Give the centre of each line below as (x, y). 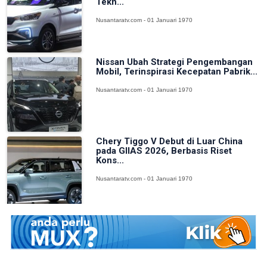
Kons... (110, 161)
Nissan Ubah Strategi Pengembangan (175, 62)
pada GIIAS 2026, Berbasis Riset (164, 151)
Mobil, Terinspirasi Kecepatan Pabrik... (177, 71)
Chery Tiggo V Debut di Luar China (170, 142)
